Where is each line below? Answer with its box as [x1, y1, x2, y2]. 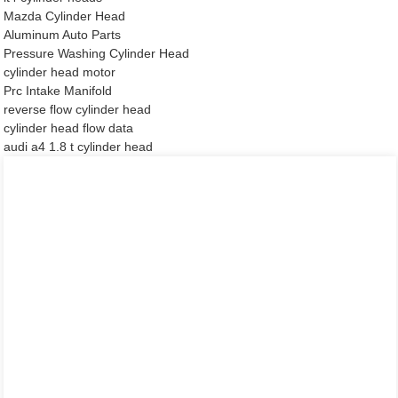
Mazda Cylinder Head [4, 8, 126, 23]
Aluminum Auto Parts [4, 27, 122, 42]
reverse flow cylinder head [4, 101, 152, 116]
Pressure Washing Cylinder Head [4, 45, 190, 60]
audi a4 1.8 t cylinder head [4, 139, 154, 154]
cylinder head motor [4, 64, 116, 79]
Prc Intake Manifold [4, 83, 113, 98]
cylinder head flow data [4, 120, 134, 135]
